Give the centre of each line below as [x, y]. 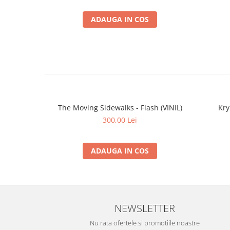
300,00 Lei [120, 120]
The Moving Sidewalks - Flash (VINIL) [120, 108]
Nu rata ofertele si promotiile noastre [145, 223]
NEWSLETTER [145, 208]
